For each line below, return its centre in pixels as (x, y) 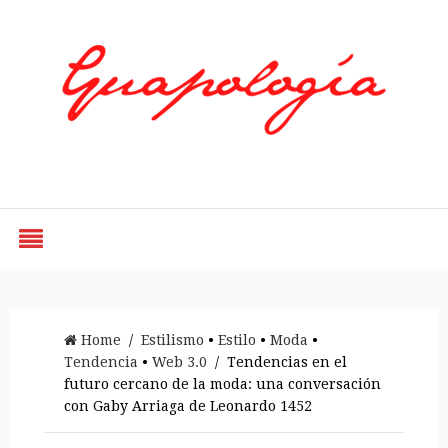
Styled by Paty (223, 156)
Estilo (236, 340)
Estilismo (172, 340)
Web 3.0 (179, 362)
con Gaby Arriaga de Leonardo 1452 (187, 406)
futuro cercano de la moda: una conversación (222, 384)
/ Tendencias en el (276, 362)
